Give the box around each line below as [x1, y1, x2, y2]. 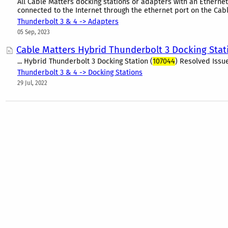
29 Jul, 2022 [17, 79, 47, 87]
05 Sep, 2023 [17, 28, 50, 36]
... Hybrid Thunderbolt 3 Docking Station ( [17, 57, 153, 66]
